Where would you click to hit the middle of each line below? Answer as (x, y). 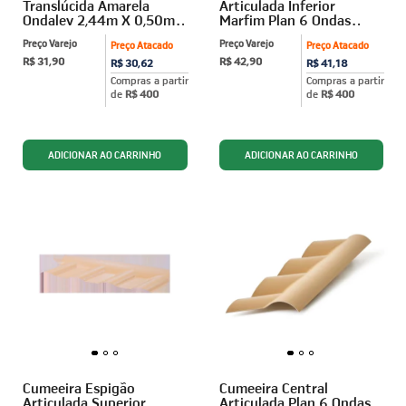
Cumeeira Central (273, 388)
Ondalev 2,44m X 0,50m (99, 19)
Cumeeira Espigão (79, 388)
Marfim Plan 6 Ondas (285, 19)
